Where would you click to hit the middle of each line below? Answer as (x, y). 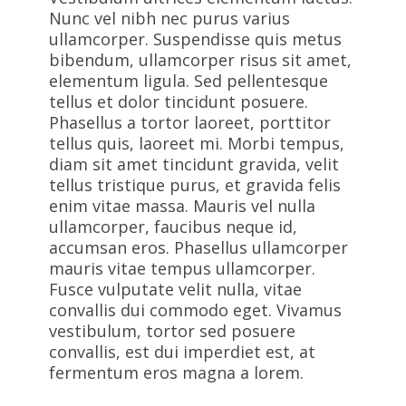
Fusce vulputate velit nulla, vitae (175, 289)
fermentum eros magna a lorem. (176, 372)
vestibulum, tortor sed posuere (172, 331)
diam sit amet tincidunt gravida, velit (194, 164)
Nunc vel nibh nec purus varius (169, 18)
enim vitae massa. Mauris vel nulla (182, 206)
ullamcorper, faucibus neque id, (173, 227)
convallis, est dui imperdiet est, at (182, 352)
